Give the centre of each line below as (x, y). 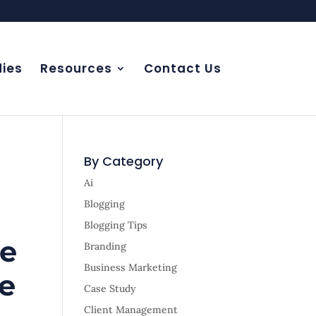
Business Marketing (131, 267)
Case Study (110, 288)
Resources (76, 68)
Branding (105, 246)
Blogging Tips (116, 225)
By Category (124, 161)
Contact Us (182, 68)
